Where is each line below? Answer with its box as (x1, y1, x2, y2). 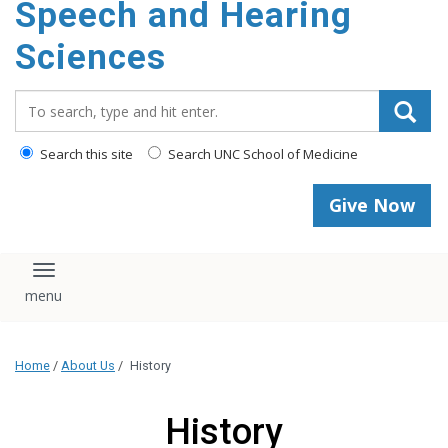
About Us (61, 357, 115, 373)
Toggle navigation (42, 266, 193, 291)
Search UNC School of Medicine (165, 145, 358, 163)
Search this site (37, 145, 133, 163)
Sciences (15, 37, 166, 78)
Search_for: (14, 89, 104, 111)
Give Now (329, 192, 415, 217)
